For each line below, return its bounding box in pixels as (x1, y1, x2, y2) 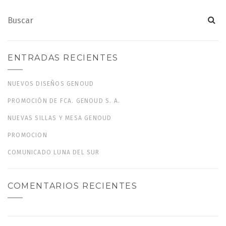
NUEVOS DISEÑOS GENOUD (8, 80, 94, 87)
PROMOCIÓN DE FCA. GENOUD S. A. (8, 97, 121, 104)
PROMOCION (8, 132, 47, 139)
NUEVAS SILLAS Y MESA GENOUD (8, 115, 112, 122)
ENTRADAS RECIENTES (8, 53, 119, 63)
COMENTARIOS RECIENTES (8, 181, 138, 191)
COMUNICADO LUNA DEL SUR (8, 149, 100, 156)
